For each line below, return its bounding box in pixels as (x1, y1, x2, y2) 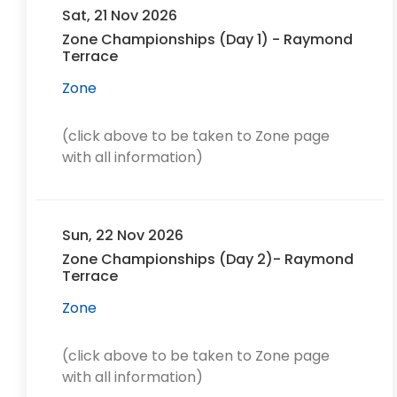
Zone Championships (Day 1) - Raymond (62, 29, 353, 50)
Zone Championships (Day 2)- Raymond (62, 249, 354, 269)
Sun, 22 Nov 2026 (62, 225, 183, 245)
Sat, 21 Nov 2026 (62, 5, 177, 26)
